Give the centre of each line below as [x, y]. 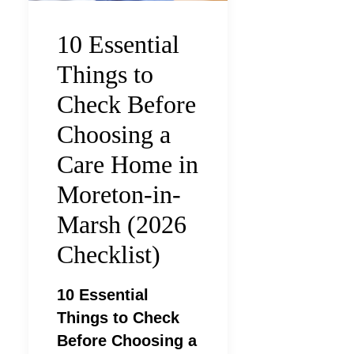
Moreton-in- [119, 195]
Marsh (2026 [122, 225]
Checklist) [109, 255]
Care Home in [128, 165]
